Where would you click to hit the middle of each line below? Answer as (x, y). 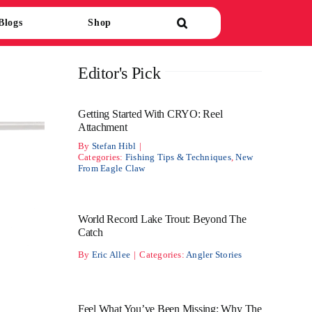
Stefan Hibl (114, 146)
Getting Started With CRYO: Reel (150, 114)
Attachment (102, 127)
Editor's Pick (119, 73)
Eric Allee (111, 255)
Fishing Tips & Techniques (178, 157)
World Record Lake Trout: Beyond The (162, 219)
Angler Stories (214, 255)
